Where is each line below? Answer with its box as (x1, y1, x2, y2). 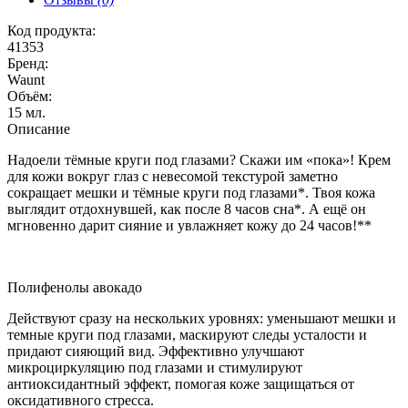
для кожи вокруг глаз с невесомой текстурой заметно (7, 168, 338, 185)
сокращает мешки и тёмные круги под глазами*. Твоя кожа (7, 185, 375, 201)
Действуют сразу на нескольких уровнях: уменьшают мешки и (7, 311, 396, 327)
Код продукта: (7, 23, 96, 39)
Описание (7, 121, 70, 138)
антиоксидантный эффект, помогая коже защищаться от (7, 376, 354, 393)
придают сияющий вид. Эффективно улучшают (7, 343, 304, 360)
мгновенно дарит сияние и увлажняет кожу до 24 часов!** (7, 218, 372, 234)
